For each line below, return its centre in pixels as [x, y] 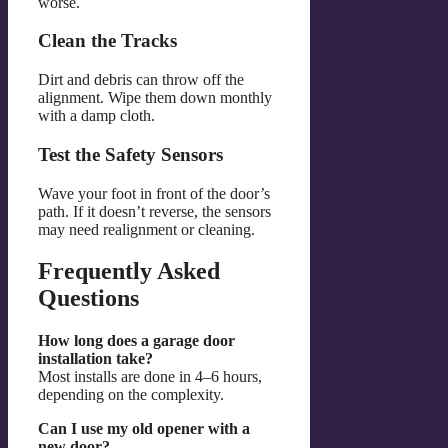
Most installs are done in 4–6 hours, [150, 377]
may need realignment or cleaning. [146, 229]
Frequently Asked [129, 271]
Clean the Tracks [107, 41]
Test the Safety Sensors [130, 154]
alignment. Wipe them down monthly [155, 98]
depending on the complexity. [131, 395]
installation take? [95, 359]
